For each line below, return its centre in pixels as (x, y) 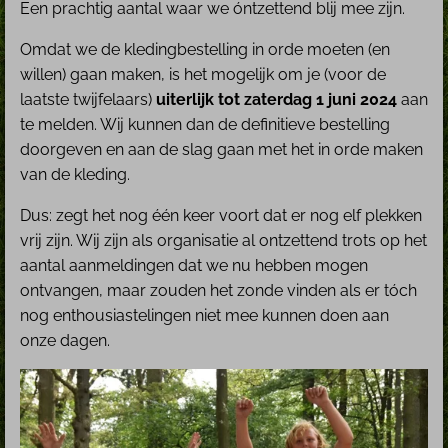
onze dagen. (65, 340)
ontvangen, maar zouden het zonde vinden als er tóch (218, 290)
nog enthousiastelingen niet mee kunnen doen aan (204, 315)
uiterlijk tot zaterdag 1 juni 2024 (278, 99)
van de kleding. (75, 174)
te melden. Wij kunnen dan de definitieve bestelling (205, 124)
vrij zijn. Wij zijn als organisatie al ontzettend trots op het (223, 240)
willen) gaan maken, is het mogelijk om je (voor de (203, 74)
